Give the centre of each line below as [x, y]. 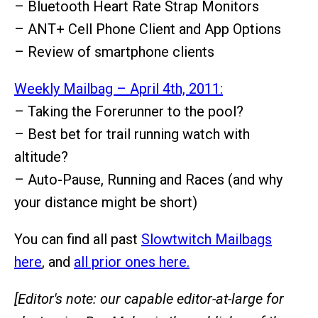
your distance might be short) [106, 202]
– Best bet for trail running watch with [132, 134]
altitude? [41, 157]
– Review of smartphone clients [114, 52]
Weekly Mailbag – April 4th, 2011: [119, 89]
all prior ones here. [132, 262]
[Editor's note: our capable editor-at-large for [149, 299]
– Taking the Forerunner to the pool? [129, 111]
